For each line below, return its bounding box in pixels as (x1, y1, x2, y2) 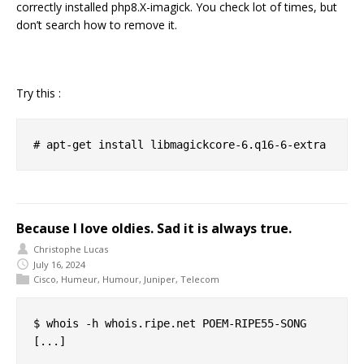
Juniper (144, 272, 175, 285)
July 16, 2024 (33, 258, 85, 271)
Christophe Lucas (33, 242, 108, 255)
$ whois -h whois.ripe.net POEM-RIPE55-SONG (33, 316, 306, 330)
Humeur (61, 272, 97, 285)
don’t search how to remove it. (16, 17, 177, 32)
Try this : (16, 85, 61, 101)
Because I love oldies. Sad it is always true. (16, 219, 292, 237)
